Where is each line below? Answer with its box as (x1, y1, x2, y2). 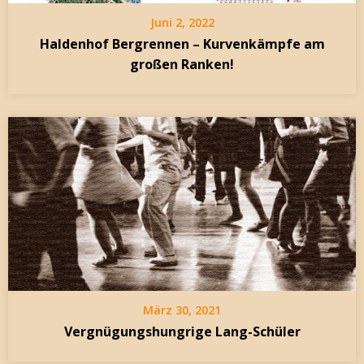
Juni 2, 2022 (149, 15, 214, 31)
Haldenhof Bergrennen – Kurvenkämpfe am (39, 35, 325, 54)
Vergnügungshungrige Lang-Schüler (63, 323, 301, 341)
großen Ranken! (130, 55, 234, 74)
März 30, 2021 (143, 302, 221, 318)
